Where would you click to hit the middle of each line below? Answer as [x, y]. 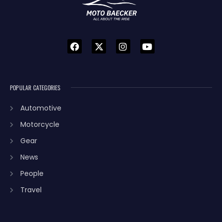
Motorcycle [40, 124]
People [32, 173]
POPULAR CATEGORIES [35, 87]
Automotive [41, 108]
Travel [31, 190]
